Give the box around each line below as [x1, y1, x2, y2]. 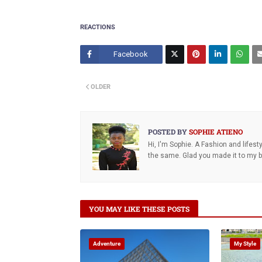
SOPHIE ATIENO [187, 127, 243, 136]
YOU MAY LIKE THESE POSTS [89, 204, 189, 213]
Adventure [93, 240, 120, 247]
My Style [234, 240, 257, 247]
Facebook [113, 50, 148, 58]
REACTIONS [80, 23, 115, 31]
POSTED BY [148, 127, 187, 136]
